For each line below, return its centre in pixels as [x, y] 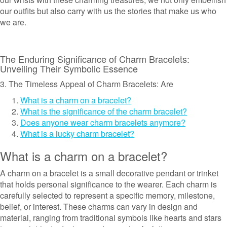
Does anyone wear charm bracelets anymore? [103, 122]
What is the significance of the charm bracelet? [104, 111]
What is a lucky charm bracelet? [77, 134]
